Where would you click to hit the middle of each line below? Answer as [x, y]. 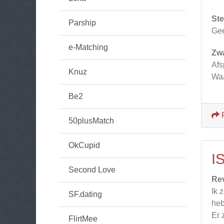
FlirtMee [83, 219]
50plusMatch [91, 121]
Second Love [92, 170]
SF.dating [85, 194]
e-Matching [88, 47]
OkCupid [84, 145]
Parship [82, 23]
